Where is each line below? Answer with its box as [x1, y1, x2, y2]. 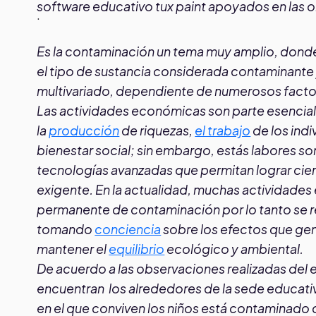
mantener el [37, 240, 109, 257]
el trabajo [195, 121, 251, 138]
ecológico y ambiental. [164, 240, 304, 257]
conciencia [95, 220, 162, 237]
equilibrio [109, 240, 165, 257]
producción [49, 121, 120, 138]
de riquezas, [119, 121, 195, 138]
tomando [37, 220, 95, 237]
